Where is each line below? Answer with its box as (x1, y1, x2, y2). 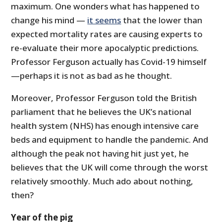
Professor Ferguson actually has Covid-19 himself (11, 56, 207, 68)
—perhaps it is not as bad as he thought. (11, 70, 172, 82)
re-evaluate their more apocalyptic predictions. (11, 42, 199, 54)
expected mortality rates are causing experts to (11, 28, 203, 40)
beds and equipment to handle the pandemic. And (11, 134, 209, 146)
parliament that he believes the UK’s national (11, 106, 192, 118)
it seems (87, 14, 121, 26)
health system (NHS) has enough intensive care (11, 120, 199, 132)
